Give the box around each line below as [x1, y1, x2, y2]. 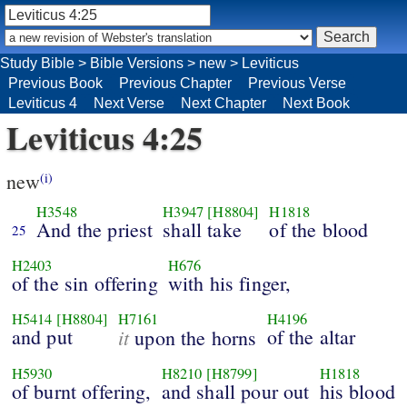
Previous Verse [248, 74, 346, 91]
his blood [319, 378, 395, 405]
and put [11, 323, 73, 351]
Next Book [283, 94, 350, 111]
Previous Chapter [119, 74, 232, 91]
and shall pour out [161, 378, 310, 405]
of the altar [266, 323, 356, 351]
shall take [163, 216, 242, 243]
